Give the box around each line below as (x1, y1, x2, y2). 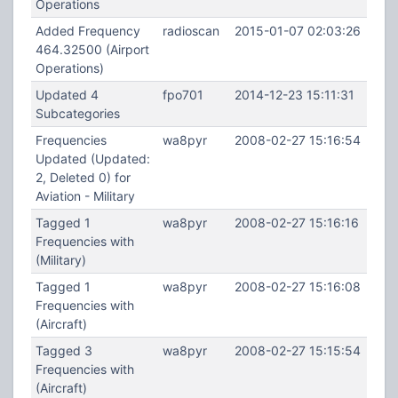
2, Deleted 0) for (35, 170, 131, 185)
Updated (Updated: (35, 151, 150, 166)
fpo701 (162, 87, 203, 102)
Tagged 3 (35, 343, 92, 358)
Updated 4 (35, 87, 99, 102)
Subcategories (35, 106, 120, 121)
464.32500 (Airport (35, 42, 149, 57)
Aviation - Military (35, 188, 135, 203)
